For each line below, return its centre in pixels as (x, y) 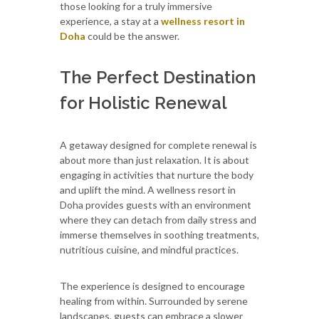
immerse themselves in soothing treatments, (159, 234)
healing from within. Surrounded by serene (154, 300)
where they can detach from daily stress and (158, 219)
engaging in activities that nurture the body (157, 174)
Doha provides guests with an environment (156, 204)
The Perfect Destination (158, 77)
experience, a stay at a (110, 21)
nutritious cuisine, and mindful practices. (149, 249)
